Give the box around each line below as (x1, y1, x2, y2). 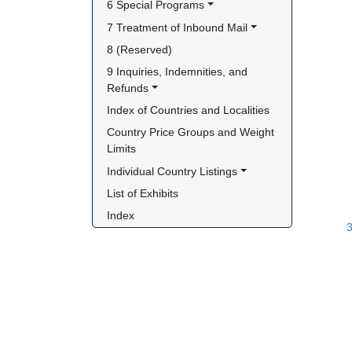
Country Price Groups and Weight (107, 126, 275, 139)
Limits (107, 142, 137, 156)
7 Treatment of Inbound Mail (107, 20, 248, 34)
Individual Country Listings (107, 164, 238, 178)
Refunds (107, 82, 149, 94)
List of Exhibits (107, 186, 179, 200)
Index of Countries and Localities (107, 104, 270, 117)
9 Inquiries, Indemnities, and (107, 65, 248, 78)
